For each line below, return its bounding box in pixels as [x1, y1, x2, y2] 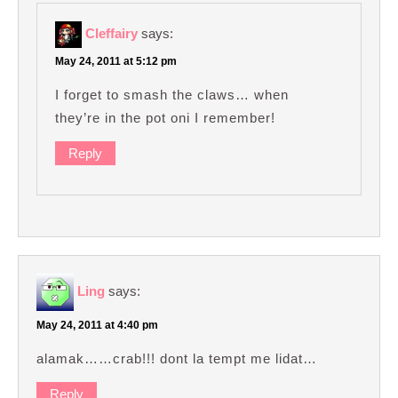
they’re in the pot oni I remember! [55, 110, 275, 126]
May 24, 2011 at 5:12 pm [55, 55, 177, 68]
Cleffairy [85, 25, 138, 41]
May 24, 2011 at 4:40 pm [36, 318, 158, 331]
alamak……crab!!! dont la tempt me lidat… [36, 350, 317, 366]
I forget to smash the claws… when [55, 87, 289, 103]
